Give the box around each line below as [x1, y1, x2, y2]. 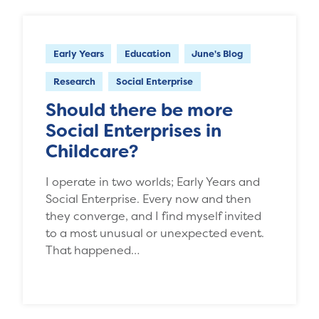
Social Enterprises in [46, 119, 221, 143]
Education [124, 48, 171, 61]
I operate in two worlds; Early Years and [46, 174, 260, 190]
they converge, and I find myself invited [46, 208, 261, 224]
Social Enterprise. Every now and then [46, 191, 251, 207]
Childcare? [46, 140, 138, 164]
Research [53, 75, 95, 88]
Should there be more [46, 98, 233, 122]
